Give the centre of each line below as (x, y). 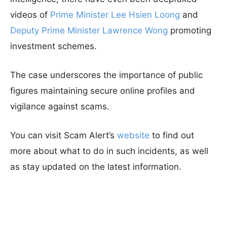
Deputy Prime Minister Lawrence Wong (89, 31)
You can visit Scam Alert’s (64, 136)
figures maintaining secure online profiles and (103, 91)
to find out (173, 136)
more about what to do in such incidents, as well (109, 151)
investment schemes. (53, 46)
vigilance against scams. (60, 107)
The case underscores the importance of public (106, 75)
